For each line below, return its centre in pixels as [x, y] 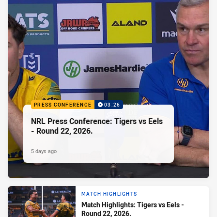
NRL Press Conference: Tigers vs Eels [97, 121]
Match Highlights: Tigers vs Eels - [133, 205]
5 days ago [44, 151]
